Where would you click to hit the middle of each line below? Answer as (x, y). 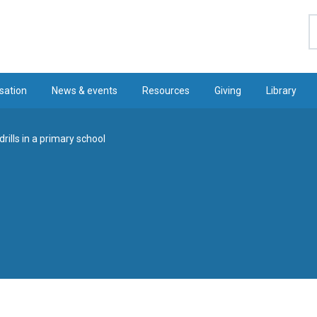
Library (282, 91)
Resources (166, 91)
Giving (228, 91)
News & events (84, 91)
